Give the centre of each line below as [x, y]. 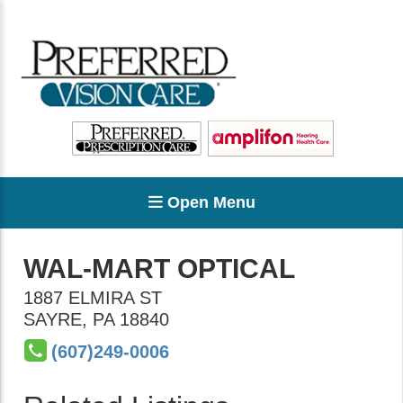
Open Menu [209, 202]
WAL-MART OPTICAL [159, 269]
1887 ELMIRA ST [93, 298]
